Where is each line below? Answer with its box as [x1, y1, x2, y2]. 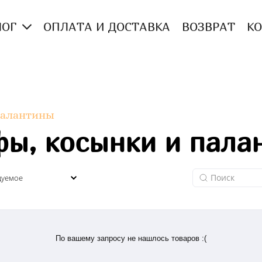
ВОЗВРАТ [181, 20, 235, 34]
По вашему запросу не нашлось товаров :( [56, 233, 206, 243]
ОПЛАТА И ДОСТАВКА [43, 20, 170, 34]
